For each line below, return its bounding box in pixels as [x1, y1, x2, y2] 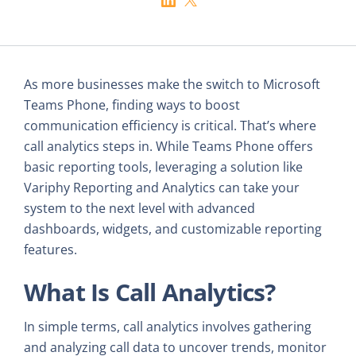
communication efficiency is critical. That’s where [24, 116, 316, 134]
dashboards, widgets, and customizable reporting [24, 219, 322, 238]
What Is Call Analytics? [24, 275, 276, 308]
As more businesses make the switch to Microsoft [24, 75, 320, 93]
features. [24, 240, 77, 258]
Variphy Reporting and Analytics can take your [24, 178, 300, 196]
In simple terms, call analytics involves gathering [24, 317, 311, 335]
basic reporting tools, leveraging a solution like [24, 157, 303, 176]
